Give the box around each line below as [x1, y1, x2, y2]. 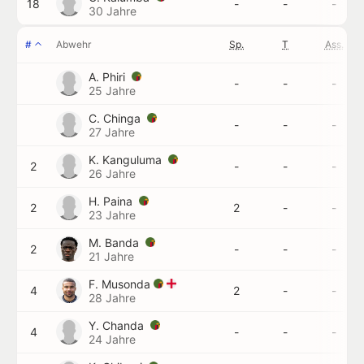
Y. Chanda [89, 318, 147, 332]
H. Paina [89, 194, 136, 208]
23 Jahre [89, 208, 136, 222]
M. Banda [89, 236, 142, 249]
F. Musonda [89, 277, 154, 291]
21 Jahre [89, 249, 134, 263]
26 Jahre [89, 167, 136, 180]
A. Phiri [89, 70, 128, 84]
